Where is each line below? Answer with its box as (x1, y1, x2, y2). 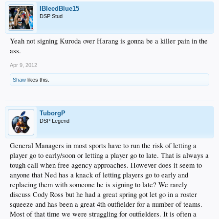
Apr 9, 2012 (10, 62, 37, 68)
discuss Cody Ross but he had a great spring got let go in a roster (10, 190, 197, 199)
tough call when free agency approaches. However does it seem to (10, 160, 202, 170)
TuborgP (40, 109, 66, 117)
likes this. (26, 77, 49, 83)
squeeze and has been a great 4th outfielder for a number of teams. (10, 199, 202, 209)
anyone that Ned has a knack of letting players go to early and (10, 170, 188, 180)
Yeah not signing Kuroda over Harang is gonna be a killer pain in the (10, 36, 208, 46)
